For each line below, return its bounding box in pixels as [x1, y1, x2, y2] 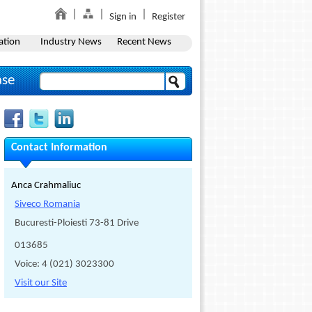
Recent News [116, 37, 171, 47]
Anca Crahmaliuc [11, 180, 81, 191]
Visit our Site [15, 278, 67, 288]
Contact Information [11, 142, 107, 153]
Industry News [40, 37, 102, 47]
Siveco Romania [15, 199, 80, 210]
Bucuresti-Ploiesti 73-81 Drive [15, 218, 139, 228]
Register [152, 12, 185, 22]
